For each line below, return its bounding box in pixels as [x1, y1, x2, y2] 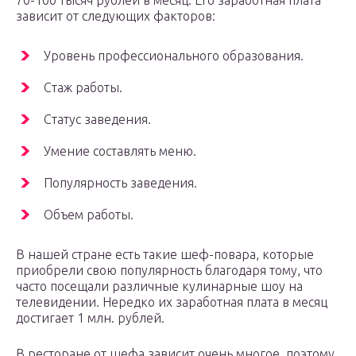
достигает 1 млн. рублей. [16, 311, 164, 326]
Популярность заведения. [44, 176, 197, 191]
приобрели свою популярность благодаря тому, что [16, 263, 323, 278]
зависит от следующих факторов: [16, 9, 215, 24]
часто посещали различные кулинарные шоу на [16, 279, 303, 294]
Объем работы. [44, 207, 133, 222]
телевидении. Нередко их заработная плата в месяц [16, 295, 327, 310]
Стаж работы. [44, 80, 122, 95]
